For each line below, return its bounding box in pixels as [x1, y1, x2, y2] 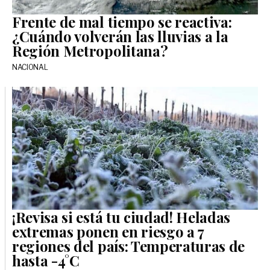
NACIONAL [12, 62, 48, 72]
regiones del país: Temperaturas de [12, 236, 245, 256]
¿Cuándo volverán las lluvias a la [12, 26, 228, 46]
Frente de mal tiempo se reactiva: [12, 11, 232, 31]
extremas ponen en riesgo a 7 [12, 221, 204, 241]
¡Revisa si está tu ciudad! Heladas [12, 207, 231, 227]
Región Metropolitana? [12, 40, 168, 60]
